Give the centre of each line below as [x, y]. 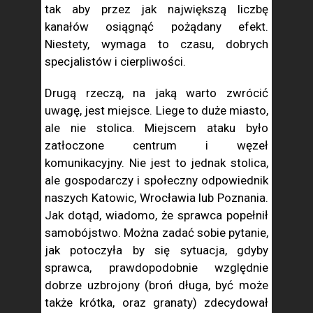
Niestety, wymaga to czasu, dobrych [156, 44]
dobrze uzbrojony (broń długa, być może [156, 285]
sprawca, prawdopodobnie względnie [156, 268]
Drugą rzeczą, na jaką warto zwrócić [156, 93]
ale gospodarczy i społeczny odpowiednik [156, 180]
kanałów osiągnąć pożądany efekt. [156, 27]
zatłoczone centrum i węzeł [156, 145]
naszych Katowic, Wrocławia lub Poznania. [156, 198]
